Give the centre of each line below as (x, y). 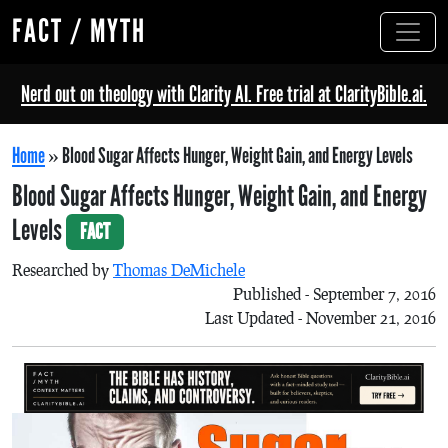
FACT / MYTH (79, 31)
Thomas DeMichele (179, 270)
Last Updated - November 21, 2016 (320, 318)
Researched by (62, 270)
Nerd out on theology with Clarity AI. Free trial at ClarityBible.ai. (224, 94)
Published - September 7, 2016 (334, 294)
